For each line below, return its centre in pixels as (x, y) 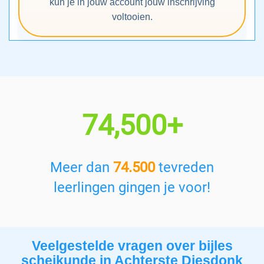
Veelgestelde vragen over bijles (132, 246)
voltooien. (132, 17)
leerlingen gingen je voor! (132, 188)
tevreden (184, 168)
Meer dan (82, 168)
